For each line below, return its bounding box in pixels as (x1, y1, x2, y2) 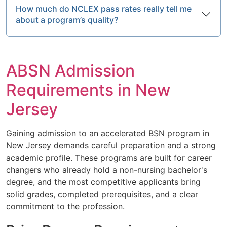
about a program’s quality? (16, 14, 118, 25)
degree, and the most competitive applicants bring (6, 176, 201, 187)
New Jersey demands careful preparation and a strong (6, 140, 216, 150)
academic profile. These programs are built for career (6, 152, 212, 163)
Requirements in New (6, 80, 170, 100)
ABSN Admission (6, 60, 135, 81)
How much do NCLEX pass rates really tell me (16, 3, 192, 14)
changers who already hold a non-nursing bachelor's (6, 164, 207, 175)
